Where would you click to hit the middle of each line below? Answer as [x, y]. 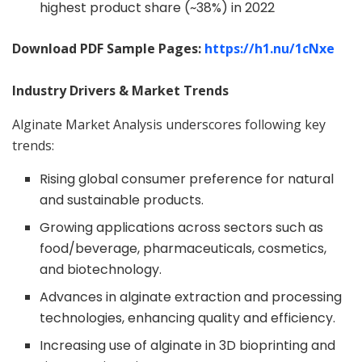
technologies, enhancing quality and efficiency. [188, 318]
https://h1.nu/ [250, 48]
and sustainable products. [122, 200]
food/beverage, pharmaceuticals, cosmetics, [183, 248]
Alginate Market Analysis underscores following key [169, 124]
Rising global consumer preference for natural [187, 179]
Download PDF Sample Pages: [108, 48]
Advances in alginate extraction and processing [191, 297]
